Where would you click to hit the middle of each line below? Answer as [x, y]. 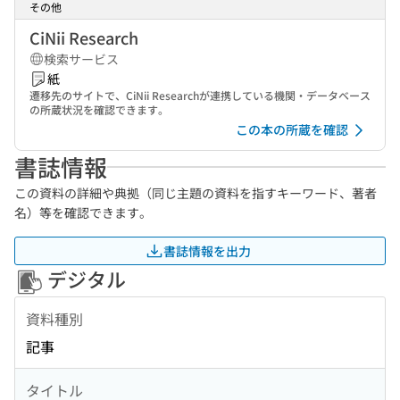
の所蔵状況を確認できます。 [99, 109]
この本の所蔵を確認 [292, 129]
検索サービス [81, 59]
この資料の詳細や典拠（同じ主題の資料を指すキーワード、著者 [196, 193]
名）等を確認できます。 [83, 212]
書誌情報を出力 [207, 250]
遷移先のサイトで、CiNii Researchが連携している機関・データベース [200, 95]
